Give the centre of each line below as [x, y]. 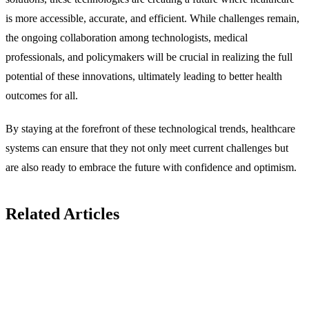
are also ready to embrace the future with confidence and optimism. [151, 167]
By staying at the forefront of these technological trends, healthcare [150, 128]
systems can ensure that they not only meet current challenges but [147, 148]
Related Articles [62, 213]
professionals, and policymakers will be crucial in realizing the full [149, 57]
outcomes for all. [42, 95]
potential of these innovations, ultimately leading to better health [144, 76]
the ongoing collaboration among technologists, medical [127, 37]
